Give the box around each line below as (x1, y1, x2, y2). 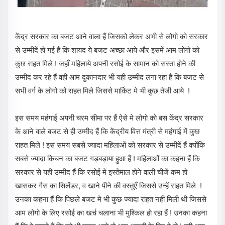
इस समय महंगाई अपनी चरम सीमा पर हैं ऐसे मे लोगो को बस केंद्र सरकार (15, 113, 203, 123)
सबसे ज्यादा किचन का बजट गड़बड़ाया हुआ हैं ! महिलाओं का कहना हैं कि (15, 154, 200, 163)
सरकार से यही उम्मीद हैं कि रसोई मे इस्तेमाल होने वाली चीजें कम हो (15, 167, 187, 177)
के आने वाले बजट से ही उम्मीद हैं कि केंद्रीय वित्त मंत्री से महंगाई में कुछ (15, 127, 200, 136)
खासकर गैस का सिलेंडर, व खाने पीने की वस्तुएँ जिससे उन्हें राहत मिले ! (15, 181, 202, 190)
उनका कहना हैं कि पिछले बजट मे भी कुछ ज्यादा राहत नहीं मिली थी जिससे (15, 194, 206, 204)
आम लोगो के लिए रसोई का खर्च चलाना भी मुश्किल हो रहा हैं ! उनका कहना (15, 208, 207, 217)
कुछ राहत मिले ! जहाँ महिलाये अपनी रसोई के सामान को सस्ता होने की (15, 59, 195, 68)
